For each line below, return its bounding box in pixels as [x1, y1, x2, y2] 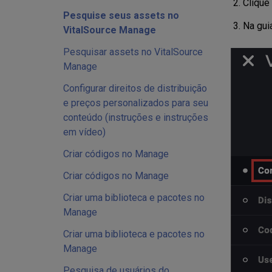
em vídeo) [63, 126, 106, 138]
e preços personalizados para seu [63, 97, 208, 109]
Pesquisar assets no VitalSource [63, 46, 203, 58]
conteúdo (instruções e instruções [63, 112, 208, 123]
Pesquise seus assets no [63, 10, 179, 21]
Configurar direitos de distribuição [63, 83, 207, 94]
